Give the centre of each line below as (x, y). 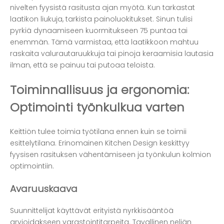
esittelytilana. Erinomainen (57, 143)
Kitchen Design (132, 143)
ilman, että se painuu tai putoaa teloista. (82, 65)
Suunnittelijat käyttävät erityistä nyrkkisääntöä (92, 211)
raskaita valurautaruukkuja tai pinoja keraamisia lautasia (112, 54)
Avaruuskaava (44, 188)
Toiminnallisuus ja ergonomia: (99, 89)
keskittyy (174, 143)
